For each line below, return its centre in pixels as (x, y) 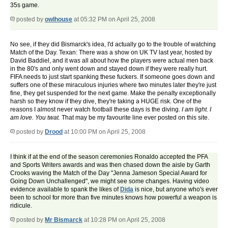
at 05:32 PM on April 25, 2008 (114, 20)
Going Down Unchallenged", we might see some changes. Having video (110, 181)
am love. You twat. (35, 118)
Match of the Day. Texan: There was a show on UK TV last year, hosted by (111, 53)
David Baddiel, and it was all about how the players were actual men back (112, 61)
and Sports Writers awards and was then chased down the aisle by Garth (110, 165)
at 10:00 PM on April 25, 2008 (104, 132)
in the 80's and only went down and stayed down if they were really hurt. (109, 69)
